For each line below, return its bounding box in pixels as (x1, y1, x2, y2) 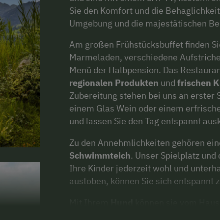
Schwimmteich (69, 150, 131, 162)
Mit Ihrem (69, 197, 110, 209)
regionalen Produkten (69, 77, 159, 89)
